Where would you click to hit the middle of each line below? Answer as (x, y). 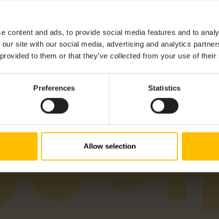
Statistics (164, 88)
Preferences (54, 88)
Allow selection (109, 146)
